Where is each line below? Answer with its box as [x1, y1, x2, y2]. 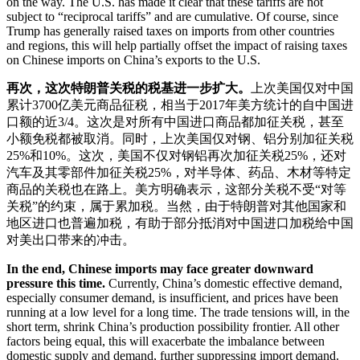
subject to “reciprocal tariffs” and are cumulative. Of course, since [6, 10, 338, 24]
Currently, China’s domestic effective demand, [105, 276, 342, 291]
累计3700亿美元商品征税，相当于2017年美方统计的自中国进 [6, 98, 354, 112]
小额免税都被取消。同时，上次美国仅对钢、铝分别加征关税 [6, 132, 354, 146]
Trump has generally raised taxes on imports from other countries [6, 24, 334, 39]
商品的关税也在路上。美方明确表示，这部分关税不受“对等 [6, 182, 346, 197]
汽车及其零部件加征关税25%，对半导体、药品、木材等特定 [6, 166, 351, 180]
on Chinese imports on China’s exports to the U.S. [6, 53, 260, 67]
